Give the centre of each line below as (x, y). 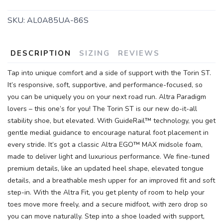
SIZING (95, 53)
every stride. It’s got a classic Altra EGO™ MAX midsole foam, (105, 145)
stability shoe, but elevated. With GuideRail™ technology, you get (111, 121)
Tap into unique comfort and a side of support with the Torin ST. (109, 73)
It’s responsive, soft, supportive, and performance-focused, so (105, 85)
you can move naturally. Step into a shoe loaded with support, (106, 216)
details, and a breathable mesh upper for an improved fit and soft (111, 180)
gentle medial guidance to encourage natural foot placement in (108, 133)
